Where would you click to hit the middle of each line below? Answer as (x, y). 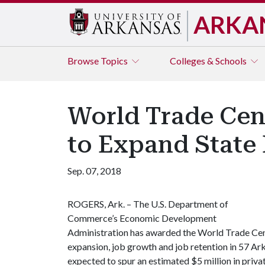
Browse (84, 61)
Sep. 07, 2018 (94, 171)
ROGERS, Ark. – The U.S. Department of (148, 204)
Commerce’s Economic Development (142, 218)
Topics (115, 61)
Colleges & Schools (209, 61)
